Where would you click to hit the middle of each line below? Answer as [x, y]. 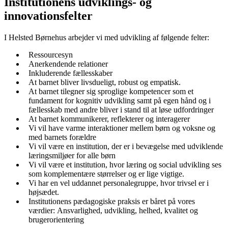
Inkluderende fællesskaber [70, 73]
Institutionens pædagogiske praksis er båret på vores [112, 202]
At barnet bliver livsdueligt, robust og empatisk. [105, 82]
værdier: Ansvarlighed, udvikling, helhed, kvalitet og [113, 211]
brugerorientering [56, 220]
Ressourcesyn [51, 55]
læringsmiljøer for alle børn [72, 156]
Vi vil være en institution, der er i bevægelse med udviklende [126, 147]
